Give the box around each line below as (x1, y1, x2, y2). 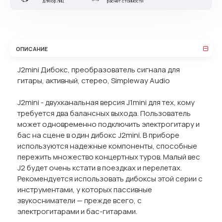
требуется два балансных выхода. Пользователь (17, 108, 191, 118)
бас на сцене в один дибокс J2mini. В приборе (17, 130, 179, 140)
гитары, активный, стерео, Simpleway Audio (17, 75, 170, 86)
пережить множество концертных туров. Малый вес (17, 152, 200, 162)
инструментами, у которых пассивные (17, 184, 152, 195)
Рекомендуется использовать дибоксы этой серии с (17, 173, 203, 184)
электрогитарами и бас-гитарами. (17, 206, 137, 217)
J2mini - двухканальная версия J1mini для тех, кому (17, 97, 195, 108)
